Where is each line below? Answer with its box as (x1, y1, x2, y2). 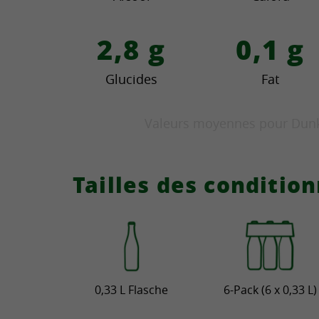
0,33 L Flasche (95, 282, 168, 298)
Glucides (105, 70, 157, 88)
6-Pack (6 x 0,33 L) (224, 282, 317, 298)
